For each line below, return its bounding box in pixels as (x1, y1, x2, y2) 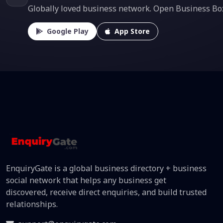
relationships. (6, 198, 58, 210)
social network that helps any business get (6, 174, 166, 186)
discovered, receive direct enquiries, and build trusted (6, 186, 207, 198)
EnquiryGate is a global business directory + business (6, 162, 207, 174)
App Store (114, 26, 150, 36)
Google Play (47, 26, 89, 36)
